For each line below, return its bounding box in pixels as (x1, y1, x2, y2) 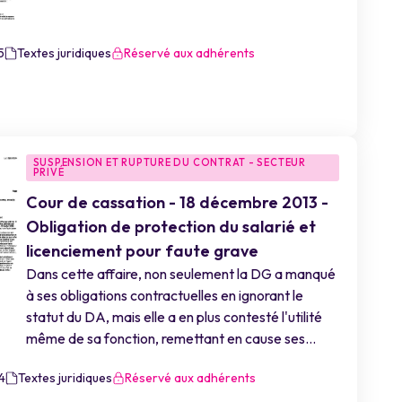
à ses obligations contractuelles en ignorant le (25, 286, 303, 304)
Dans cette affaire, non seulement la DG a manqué (25, 265, 336, 283)
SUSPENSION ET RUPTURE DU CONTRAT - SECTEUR (32, 156, 306, 169)
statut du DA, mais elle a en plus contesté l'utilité (25, 308, 322, 326)
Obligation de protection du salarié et (25, 216, 316, 237)
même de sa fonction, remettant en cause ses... (25, 329, 316, 347)
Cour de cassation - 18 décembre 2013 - (25, 192, 328, 213)
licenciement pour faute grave (25, 240, 258, 261)
